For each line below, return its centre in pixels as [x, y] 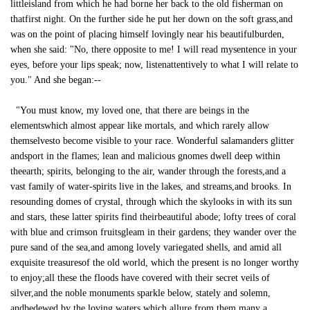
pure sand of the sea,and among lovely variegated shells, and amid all [146, 247]
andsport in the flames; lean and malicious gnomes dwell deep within [145, 156]
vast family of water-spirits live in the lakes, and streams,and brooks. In [151, 186]
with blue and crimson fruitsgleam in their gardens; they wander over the [153, 232]
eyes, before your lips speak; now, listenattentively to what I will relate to [154, 65]
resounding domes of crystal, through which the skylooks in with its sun [151, 202]
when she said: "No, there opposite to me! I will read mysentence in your [154, 49]
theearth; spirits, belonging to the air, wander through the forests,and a [148, 171]
